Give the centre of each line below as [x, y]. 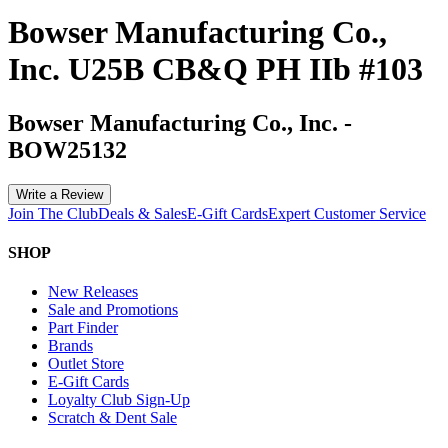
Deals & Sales [142, 213]
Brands [70, 346]
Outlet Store [86, 364]
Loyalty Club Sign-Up [119, 400]
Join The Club [53, 213]
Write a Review [59, 194]
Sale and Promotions [113, 310]
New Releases [93, 292]
